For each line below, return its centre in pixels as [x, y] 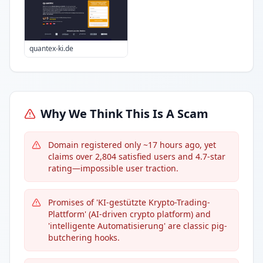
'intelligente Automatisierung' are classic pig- [138, 226]
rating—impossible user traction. [113, 168]
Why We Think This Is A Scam [124, 114]
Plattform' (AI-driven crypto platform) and [129, 214]
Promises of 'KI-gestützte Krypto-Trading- [129, 202]
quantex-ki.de [51, 48]
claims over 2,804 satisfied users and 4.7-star [137, 156]
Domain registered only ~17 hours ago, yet [132, 145]
